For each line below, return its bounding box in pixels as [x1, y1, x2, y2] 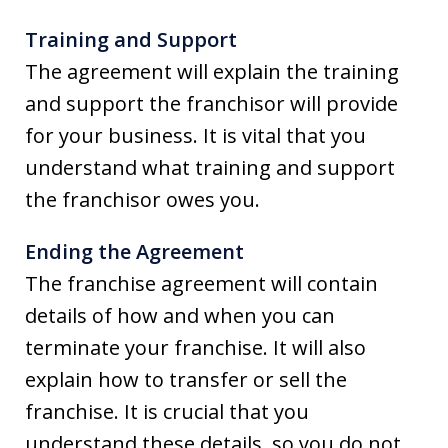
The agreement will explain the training [25, 57, 399, 85]
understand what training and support [25, 153, 395, 181]
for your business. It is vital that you [25, 121, 366, 149]
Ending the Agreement [25, 237, 244, 265]
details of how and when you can [25, 301, 335, 329]
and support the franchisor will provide [25, 89, 398, 117]
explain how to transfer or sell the [25, 365, 347, 393]
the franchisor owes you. [25, 185, 260, 213]
